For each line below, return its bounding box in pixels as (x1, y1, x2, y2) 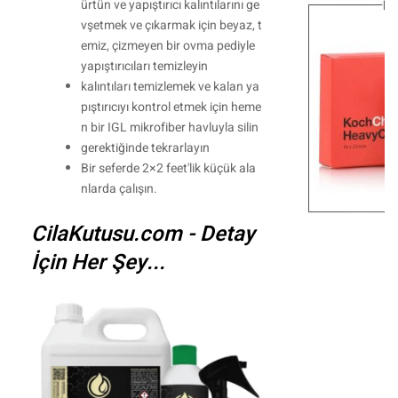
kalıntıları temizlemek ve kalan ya (80, 77, 259, 97)
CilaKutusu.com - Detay (30, 219, 255, 251)
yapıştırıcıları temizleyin (80, 57, 208, 76)
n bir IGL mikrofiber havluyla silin (80, 118, 259, 138)
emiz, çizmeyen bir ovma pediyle (80, 36, 255, 56)
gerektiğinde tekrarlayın (80, 139, 210, 158)
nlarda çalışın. (80, 179, 157, 199)
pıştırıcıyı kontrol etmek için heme (80, 98, 261, 117)
